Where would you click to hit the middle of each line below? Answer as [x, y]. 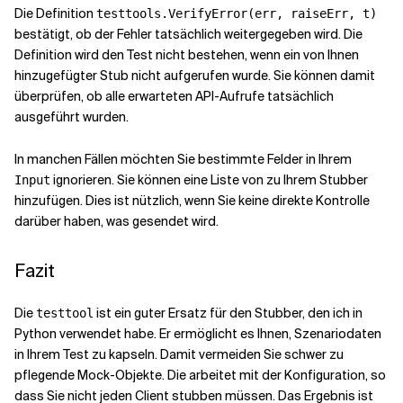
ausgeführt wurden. [72, 117]
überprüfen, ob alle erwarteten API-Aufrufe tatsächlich [174, 96]
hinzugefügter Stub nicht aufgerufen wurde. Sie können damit [195, 76]
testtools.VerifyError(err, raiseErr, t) [237, 13]
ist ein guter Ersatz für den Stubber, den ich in [228, 313]
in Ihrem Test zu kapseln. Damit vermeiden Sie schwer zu [179, 354]
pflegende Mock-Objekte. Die [102, 375]
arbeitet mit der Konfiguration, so [287, 375]
